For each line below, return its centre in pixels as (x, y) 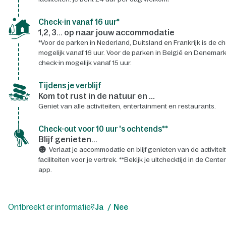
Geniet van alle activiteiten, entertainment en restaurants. (127, 106)
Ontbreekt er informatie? (51, 207)
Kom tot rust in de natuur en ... (96, 96)
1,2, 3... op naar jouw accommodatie (106, 32)
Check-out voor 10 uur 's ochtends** (103, 129)
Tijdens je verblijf (70, 85)
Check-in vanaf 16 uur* (79, 22)
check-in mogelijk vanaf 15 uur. (85, 63)
